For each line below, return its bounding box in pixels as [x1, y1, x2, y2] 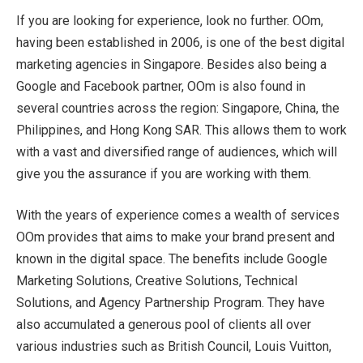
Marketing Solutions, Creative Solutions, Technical [16, 273, 297, 289]
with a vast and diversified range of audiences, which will [16, 143, 337, 160]
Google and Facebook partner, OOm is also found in [16, 78, 305, 94]
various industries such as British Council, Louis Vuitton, [16, 339, 331, 355]
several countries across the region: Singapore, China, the [16, 100, 340, 116]
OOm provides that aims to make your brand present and [16, 229, 335, 246]
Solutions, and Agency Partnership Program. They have [16, 295, 325, 311]
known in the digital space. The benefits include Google [16, 251, 327, 267]
